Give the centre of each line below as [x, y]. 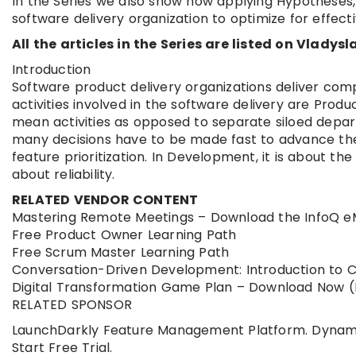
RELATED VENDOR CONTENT [105, 200]
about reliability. [64, 175]
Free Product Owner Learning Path [124, 235]
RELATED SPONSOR [72, 305]
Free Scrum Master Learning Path [121, 253]
